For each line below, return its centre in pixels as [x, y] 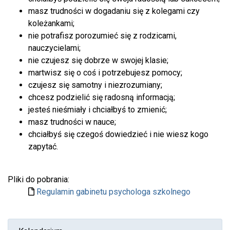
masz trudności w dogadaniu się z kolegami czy [114, 11]
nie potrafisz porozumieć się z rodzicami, [102, 35]
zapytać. [43, 146]
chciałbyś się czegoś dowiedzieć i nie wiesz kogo [118, 134]
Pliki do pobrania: [39, 179]
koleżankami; [51, 23]
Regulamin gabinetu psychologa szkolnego [113, 191]
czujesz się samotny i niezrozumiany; [95, 85]
